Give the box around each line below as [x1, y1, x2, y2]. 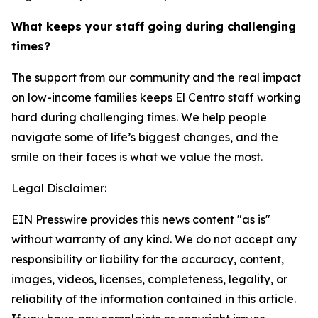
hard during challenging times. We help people [11, 110, 267, 124]
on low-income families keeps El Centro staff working [11, 90, 301, 104]
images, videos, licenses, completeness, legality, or [11, 272, 287, 286]
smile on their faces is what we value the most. [11, 150, 263, 164]
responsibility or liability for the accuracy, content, [11, 252, 284, 266]
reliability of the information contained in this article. [11, 292, 296, 306]
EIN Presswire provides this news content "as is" [11, 212, 270, 226]
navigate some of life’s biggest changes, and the [11, 130, 278, 144]
